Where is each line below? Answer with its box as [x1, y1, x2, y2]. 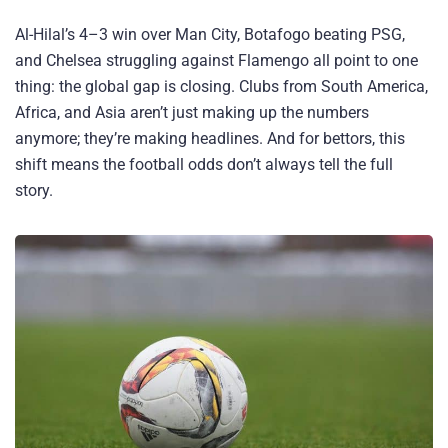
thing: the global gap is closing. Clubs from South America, [15, 77, 428, 97]
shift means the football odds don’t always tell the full [15, 155, 393, 175]
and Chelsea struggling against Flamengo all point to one [15, 51, 418, 71]
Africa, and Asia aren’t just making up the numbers [15, 103, 369, 123]
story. [15, 181, 53, 201]
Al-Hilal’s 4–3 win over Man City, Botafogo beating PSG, [15, 25, 405, 45]
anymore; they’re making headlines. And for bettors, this [15, 129, 405, 149]
